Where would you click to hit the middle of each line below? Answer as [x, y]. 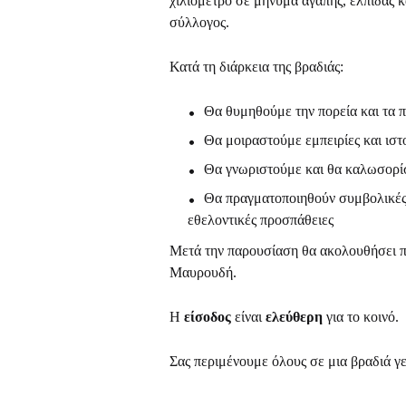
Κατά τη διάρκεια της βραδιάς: [256, 67]
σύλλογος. [199, 23]
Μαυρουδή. [203, 273]
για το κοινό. [361, 317]
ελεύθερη [294, 317]
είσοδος [209, 317]
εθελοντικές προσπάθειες [261, 220]
